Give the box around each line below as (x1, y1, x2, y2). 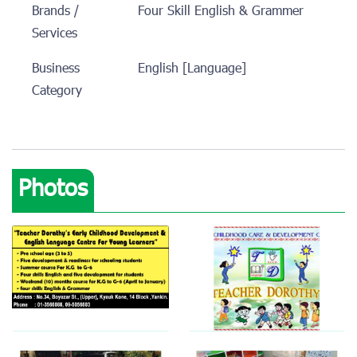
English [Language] (137, 60, 246, 80)
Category (32, 82, 82, 102)
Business (32, 60, 80, 80)
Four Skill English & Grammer (137, 2, 304, 22)
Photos (18, 173, 88, 208)
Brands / (32, 2, 79, 22)
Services (32, 25, 77, 45)
